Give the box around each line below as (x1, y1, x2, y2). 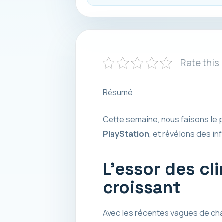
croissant (102, 176, 181, 199)
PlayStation (102, 128, 149, 139)
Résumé (102, 86, 133, 98)
